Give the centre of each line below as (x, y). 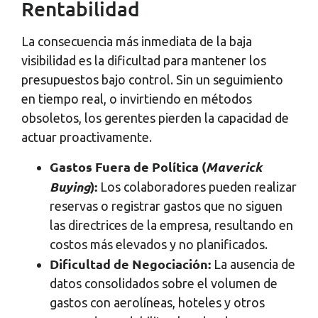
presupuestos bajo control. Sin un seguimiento (152, 79)
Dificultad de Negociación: (132, 264)
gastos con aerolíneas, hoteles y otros (157, 303)
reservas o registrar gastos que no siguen (166, 206)
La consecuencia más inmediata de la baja (137, 41)
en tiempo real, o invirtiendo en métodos (137, 98)
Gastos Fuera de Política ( (128, 167)
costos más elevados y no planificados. (159, 245)
